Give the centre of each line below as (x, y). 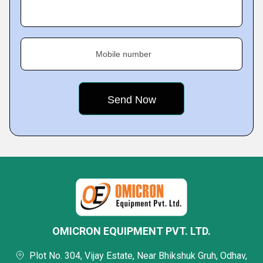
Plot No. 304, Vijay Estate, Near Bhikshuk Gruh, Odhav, (138, 256)
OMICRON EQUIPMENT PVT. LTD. (131, 231)
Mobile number (124, 54)
